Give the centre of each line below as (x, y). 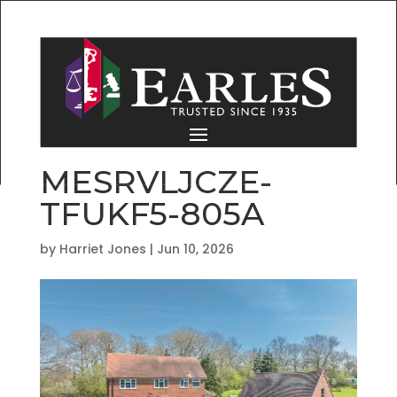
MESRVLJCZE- (156, 181)
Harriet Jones (102, 249)
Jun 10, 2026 (195, 249)
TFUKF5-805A (152, 213)
